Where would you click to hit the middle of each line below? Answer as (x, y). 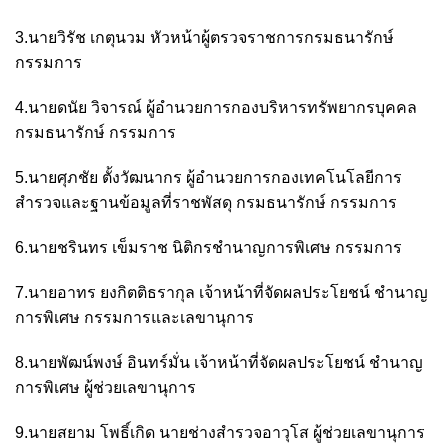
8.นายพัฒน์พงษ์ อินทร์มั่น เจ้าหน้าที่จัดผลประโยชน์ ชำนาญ (219, 362)
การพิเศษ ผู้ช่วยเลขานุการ (105, 387)
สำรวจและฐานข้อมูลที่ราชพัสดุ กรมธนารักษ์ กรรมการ (206, 202)
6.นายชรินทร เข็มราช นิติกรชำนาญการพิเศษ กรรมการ (208, 247)
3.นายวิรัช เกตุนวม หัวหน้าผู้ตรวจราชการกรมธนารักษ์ (204, 37)
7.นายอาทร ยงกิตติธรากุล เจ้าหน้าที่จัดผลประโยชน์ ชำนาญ (221, 292)
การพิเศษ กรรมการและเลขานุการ (134, 317)
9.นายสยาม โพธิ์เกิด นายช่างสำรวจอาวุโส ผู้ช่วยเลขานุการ (220, 432)
